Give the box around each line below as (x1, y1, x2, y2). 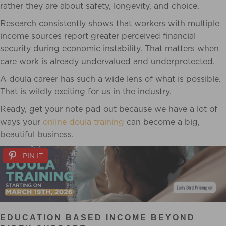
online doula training (43, 117, 124, 127)
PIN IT (23, 151, 43, 160)
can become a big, (124, 117, 200, 127)
